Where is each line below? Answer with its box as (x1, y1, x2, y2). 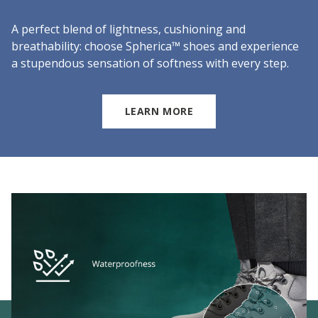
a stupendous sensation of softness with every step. (11, 55, 289, 72)
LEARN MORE (124, 104, 194, 119)
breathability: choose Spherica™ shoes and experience (11, 38, 299, 55)
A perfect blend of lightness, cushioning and (11, 21, 246, 38)
